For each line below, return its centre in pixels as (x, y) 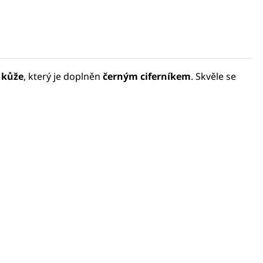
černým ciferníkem (147, 76)
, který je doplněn (63, 76)
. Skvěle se (213, 76)
